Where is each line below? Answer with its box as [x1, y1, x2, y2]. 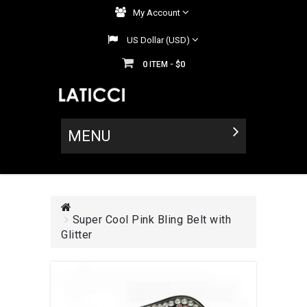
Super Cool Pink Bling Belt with [72, 212, 231, 226]
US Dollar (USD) [127, 35, 190, 45]
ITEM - [149, 60, 175, 69]
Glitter [61, 228, 93, 241]
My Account [132, 8, 180, 18]
